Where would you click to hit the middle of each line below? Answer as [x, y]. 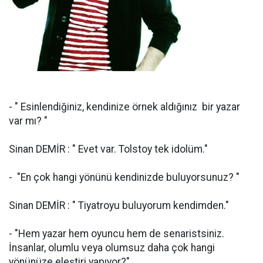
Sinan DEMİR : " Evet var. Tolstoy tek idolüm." [108, 149]
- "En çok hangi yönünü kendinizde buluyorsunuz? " [124, 177]
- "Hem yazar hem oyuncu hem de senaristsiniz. [117, 234]
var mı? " [28, 121]
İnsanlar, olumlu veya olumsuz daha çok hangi [112, 248]
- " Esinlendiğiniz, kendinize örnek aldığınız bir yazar [124, 107]
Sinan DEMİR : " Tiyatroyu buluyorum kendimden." [119, 205]
